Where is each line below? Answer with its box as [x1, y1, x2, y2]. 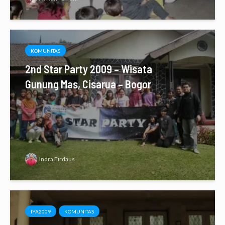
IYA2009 [31, 208, 51, 214]
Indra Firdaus [39, 155, 75, 163]
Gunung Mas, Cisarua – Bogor [25, 77, 151, 90]
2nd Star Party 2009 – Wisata [25, 62, 152, 75]
